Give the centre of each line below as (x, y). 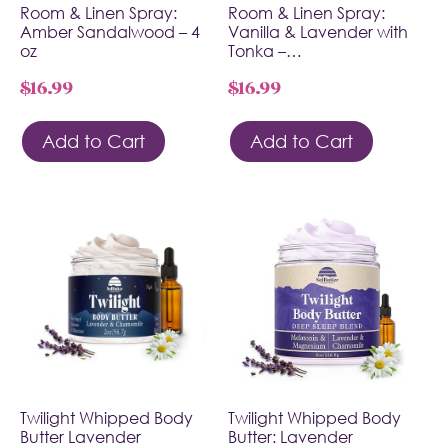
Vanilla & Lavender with (318, 31)
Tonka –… (265, 50)
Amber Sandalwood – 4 (110, 31)
